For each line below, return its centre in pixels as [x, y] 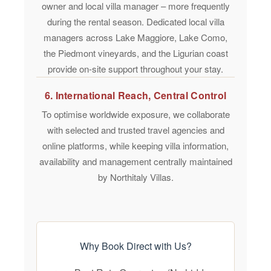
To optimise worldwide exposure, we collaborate [135, 114]
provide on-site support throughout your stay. [135, 69]
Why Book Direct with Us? [135, 246]
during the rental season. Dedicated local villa [135, 22]
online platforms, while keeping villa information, [135, 146]
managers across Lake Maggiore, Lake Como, [135, 38]
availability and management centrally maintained [135, 162]
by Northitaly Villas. [135, 177]
